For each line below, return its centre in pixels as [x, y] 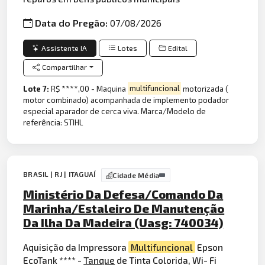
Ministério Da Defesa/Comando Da [123, 194]
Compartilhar [65, 67]
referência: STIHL [53, 122]
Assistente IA [64, 48]
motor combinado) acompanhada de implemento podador [126, 100]
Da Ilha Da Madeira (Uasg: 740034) [123, 223]
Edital [178, 48]
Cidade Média [136, 175]
